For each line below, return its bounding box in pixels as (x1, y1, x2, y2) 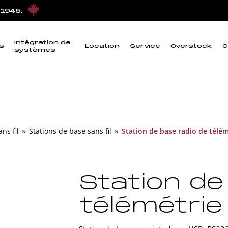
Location (85, 43, 120, 50)
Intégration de (14, 39, 71, 46)
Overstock (170, 43, 212, 50)
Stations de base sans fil (29, 126, 111, 136)
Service (130, 43, 160, 50)
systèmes (14, 47, 55, 53)
